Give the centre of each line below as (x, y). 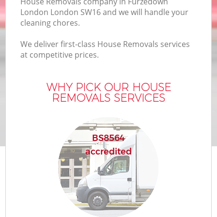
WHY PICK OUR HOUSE (108, 87)
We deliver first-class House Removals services (105, 44)
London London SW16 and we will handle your (105, 12)
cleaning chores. (50, 23)
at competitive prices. (60, 55)
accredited (108, 152)
